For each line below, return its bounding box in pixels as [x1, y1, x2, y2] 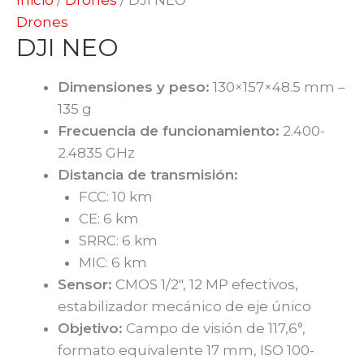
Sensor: [58, 275, 112, 292]
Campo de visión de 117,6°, [123, 319, 305, 336]
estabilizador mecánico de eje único [58, 297, 311, 314]
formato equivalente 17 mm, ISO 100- [58, 341, 314, 358]
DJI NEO [16, 32, 119, 63]
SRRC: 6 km [78, 232, 158, 249]
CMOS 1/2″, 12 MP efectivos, [112, 275, 298, 292]
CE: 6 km [78, 210, 139, 227]
